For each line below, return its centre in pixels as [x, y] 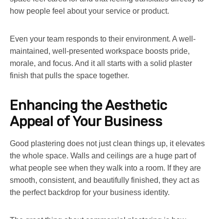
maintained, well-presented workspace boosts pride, [100, 51]
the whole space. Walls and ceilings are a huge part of [103, 155]
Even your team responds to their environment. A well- [103, 39]
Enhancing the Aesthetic [88, 105]
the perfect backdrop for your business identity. [90, 192]
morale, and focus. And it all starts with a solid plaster [101, 63]
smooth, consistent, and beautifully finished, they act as [105, 180]
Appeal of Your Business [86, 121]
